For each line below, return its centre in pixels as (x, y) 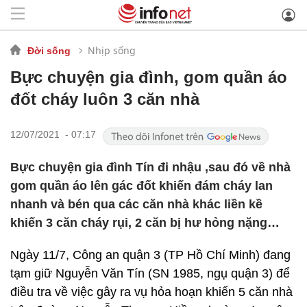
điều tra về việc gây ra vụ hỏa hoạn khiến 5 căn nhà (151, 292)
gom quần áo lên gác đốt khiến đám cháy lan (142, 186)
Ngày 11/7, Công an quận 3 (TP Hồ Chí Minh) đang (150, 255)
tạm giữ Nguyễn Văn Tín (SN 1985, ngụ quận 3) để (150, 273)
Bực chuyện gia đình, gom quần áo (149, 77)
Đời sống (49, 50)
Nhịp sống (112, 50)
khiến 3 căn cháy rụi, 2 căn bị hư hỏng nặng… (145, 223)
